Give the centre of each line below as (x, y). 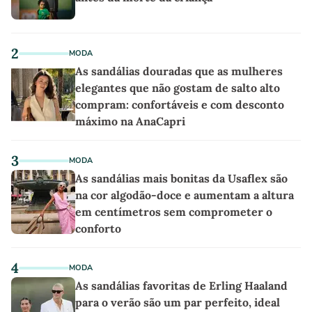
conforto (98, 228)
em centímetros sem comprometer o (174, 211)
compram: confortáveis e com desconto (180, 104)
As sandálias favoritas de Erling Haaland (181, 285)
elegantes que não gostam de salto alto (178, 87)
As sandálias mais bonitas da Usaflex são (181, 178)
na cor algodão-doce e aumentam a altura (185, 195)
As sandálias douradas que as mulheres (179, 71)
